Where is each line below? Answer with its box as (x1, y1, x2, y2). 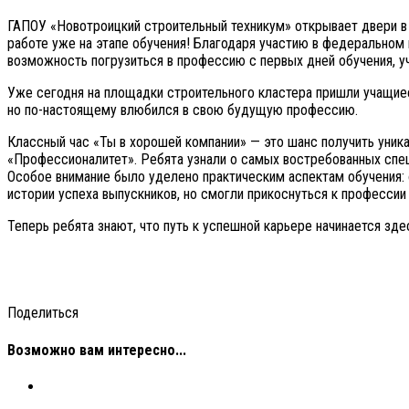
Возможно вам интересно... (7, 341, 186, 359)
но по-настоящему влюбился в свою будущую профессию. (7, 101, 358, 120)
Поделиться (7, 304, 79, 322)
